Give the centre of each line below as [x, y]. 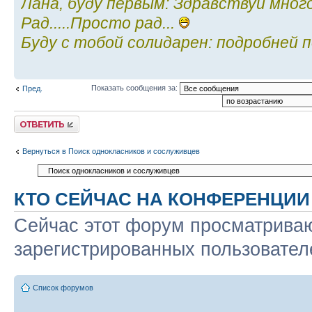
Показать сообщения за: [135, 87]
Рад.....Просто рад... [100, 23]
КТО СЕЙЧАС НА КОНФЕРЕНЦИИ [162, 199]
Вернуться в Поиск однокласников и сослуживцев [111, 151]
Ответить [31, 119]
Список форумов [63, 288]
